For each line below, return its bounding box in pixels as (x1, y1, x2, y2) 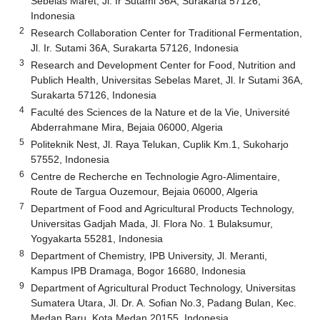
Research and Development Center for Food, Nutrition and (31, 59, 296, 71)
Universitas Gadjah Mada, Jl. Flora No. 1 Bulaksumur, (31, 217, 274, 229)
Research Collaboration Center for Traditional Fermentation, (31, 26, 303, 39)
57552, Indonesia (31, 153, 110, 165)
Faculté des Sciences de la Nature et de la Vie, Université (31, 106, 291, 118)
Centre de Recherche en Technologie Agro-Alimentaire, (31, 170, 281, 182)
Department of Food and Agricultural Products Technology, (31, 202, 295, 214)
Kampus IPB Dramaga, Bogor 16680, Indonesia (31, 264, 246, 276)
